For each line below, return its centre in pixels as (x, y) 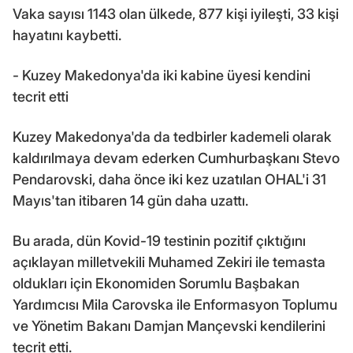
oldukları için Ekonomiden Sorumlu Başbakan (156, 283)
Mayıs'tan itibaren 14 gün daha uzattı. (130, 200)
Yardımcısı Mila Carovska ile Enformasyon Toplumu (175, 304)
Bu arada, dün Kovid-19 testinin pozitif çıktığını (159, 240)
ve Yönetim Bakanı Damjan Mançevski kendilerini (169, 325)
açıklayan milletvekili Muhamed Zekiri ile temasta (169, 262)
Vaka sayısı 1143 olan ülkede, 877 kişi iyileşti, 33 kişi (176, 13)
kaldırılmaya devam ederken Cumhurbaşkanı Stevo (176, 158)
